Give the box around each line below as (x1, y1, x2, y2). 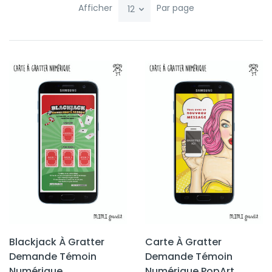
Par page (156, 2, 194, 15)
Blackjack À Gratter (9, 235, 104, 250)
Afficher (78, 2, 112, 15)
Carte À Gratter (145, 235, 222, 250)
